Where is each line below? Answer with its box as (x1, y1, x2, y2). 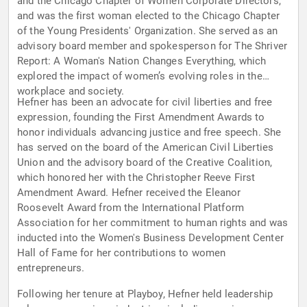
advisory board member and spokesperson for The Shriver (17, 40, 288, 53)
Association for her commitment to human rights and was (17, 217, 288, 230)
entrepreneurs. (17, 262, 85, 275)
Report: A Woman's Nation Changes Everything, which (17, 55, 267, 68)
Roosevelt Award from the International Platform (17, 201, 245, 214)
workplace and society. (17, 85, 125, 98)
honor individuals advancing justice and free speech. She (17, 126, 282, 139)
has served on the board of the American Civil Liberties (17, 141, 274, 154)
